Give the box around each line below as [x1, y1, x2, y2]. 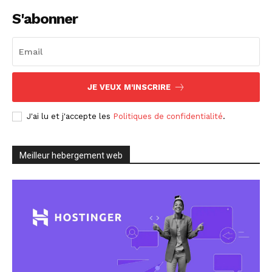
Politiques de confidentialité [113, 112, 223, 121]
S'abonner [12, 10, 78, 28]
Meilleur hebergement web [19, 151, 123, 161]
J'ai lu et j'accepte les [27, 112, 113, 121]
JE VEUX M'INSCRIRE [87, 83, 171, 92]
